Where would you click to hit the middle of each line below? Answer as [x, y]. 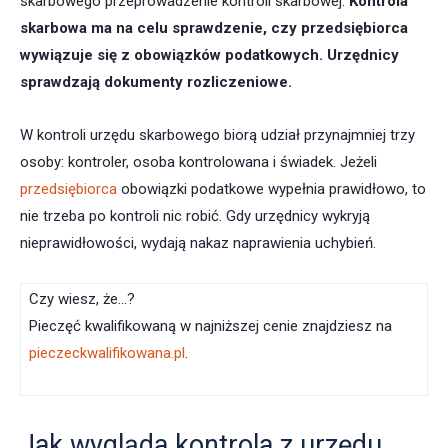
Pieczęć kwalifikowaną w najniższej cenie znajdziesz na [210, 326]
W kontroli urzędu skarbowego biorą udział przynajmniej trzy [217, 135]
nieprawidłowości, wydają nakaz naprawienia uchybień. [198, 243]
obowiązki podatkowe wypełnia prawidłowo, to [271, 189]
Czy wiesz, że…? [82, 299]
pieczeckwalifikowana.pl [107, 353]
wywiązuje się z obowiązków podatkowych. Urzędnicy [209, 55]
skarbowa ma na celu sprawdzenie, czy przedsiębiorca [214, 28]
